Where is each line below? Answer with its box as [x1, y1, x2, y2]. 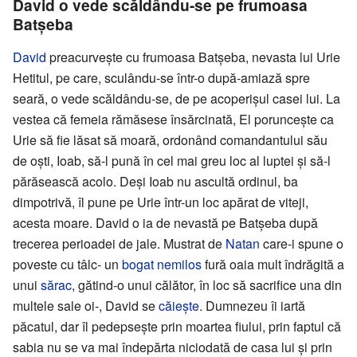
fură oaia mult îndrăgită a [202, 254, 344, 273]
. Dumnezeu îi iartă [199, 296, 305, 315]
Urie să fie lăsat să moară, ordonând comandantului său [13, 130, 328, 149]
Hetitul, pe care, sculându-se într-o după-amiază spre [13, 68, 310, 87]
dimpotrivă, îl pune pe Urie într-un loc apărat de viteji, [13, 192, 308, 211]
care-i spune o [260, 233, 343, 253]
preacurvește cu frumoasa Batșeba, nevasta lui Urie [46, 47, 340, 66]
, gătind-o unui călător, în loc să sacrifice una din [72, 275, 342, 294]
